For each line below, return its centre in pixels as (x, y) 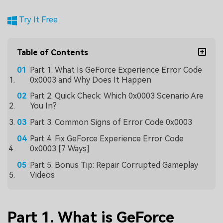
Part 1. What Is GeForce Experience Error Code (116, 70)
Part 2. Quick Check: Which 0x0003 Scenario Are (116, 96)
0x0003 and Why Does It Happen (90, 80)
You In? (43, 106)
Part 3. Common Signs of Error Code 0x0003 (111, 122)
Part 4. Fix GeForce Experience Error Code (107, 138)
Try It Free (38, 19)
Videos (42, 175)
